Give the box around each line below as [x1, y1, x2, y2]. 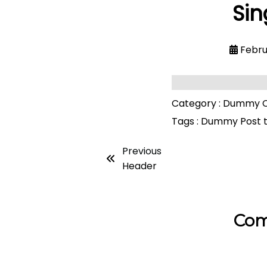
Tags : [171, 114, 198, 128]
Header [122, 159, 157, 173]
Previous [122, 144, 162, 158]
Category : [171, 97, 221, 110]
